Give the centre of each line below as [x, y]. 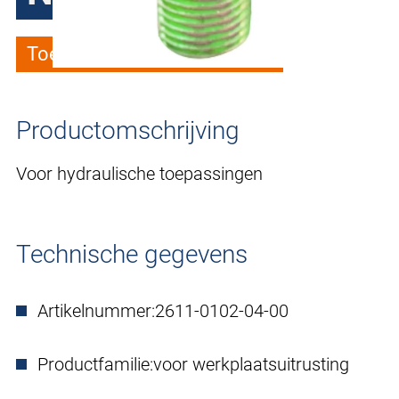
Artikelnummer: [96, 311]
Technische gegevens [132, 255]
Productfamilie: [95, 365]
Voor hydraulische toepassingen [139, 174]
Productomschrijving [128, 131]
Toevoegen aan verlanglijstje [150, 54]
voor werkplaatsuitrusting [251, 365]
